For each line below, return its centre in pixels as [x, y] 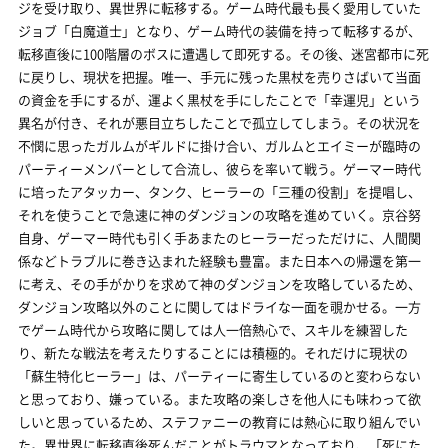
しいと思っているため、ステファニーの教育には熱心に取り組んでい [219, 421]
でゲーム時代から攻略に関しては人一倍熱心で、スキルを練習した [213, 329]
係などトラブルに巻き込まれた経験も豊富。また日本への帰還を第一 [219, 260]
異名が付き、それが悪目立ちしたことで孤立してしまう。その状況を [219, 122]
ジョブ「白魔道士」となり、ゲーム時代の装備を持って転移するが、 [219, 30]
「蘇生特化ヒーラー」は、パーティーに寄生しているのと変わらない [219, 375]
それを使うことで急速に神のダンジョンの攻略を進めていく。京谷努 [219, 214]
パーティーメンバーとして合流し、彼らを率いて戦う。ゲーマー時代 [219, 168]
